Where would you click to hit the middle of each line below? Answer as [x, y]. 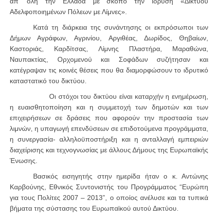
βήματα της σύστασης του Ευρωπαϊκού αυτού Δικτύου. [94, 209]
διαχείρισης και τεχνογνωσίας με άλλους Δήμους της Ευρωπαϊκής [109, 150]
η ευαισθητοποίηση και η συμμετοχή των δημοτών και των [109, 107]
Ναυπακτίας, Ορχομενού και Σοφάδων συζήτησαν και [109, 60]
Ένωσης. [24, 161]
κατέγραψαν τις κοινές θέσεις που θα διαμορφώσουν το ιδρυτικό [109, 70]
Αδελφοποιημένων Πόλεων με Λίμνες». [68, 12]
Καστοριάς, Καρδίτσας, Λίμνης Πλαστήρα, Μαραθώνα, [109, 49]
